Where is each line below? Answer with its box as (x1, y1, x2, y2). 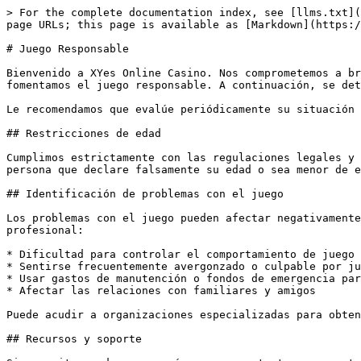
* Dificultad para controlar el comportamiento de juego (6, 248, 355, 260)
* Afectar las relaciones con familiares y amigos (6, 284, 316, 297)
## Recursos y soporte (6, 333, 142, 345)
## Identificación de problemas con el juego (6, 188, 284, 200)
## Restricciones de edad (6, 127, 161, 139)
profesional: (6, 224, 84, 236)
